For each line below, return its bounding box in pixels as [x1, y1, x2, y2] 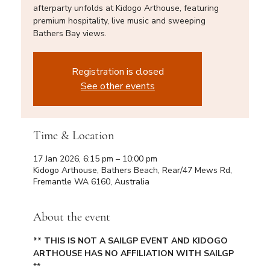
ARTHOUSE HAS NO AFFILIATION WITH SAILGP [33, 247, 237, 259]
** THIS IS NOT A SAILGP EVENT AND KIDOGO [33, 234, 231, 246]
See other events [80, 79, 155, 93]
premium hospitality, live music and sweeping [33, 14, 206, 27]
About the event [33, 209, 111, 224]
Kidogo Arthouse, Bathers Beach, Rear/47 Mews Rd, [33, 164, 233, 176]
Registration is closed [71, 64, 164, 78]
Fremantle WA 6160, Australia [33, 175, 150, 187]
